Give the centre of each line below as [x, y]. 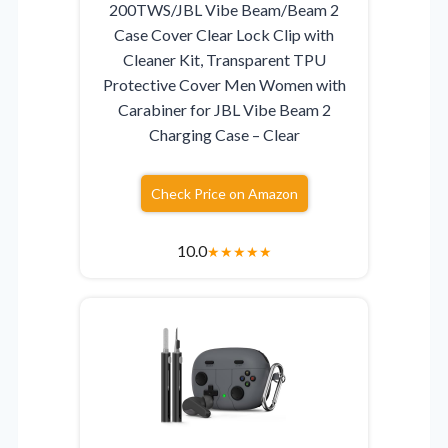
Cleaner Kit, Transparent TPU [224, 60]
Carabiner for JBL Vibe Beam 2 [224, 110]
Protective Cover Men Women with [224, 85]
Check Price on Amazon [224, 194]
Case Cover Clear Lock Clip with [224, 35]
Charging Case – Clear [224, 135]
